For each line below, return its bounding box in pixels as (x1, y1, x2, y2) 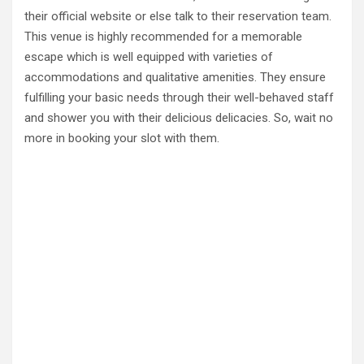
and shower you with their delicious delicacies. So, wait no (24, 110, 333, 125)
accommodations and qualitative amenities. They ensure (24, 70, 326, 84)
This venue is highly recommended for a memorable (24, 29, 302, 44)
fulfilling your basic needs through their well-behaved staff (24, 90, 334, 105)
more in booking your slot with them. (24, 131, 219, 145)
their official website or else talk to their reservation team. (24, 9, 331, 24)
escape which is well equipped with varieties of (24, 50, 273, 64)
